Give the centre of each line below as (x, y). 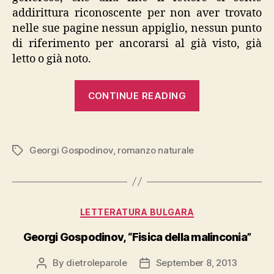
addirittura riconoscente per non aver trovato (137, 13)
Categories (164, 209)
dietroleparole (97, 263)
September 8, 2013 (197, 263)
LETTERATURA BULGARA (137, 212)
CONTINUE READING (137, 95)
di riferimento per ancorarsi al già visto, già (137, 43)
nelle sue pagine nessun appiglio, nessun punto (137, 28)
